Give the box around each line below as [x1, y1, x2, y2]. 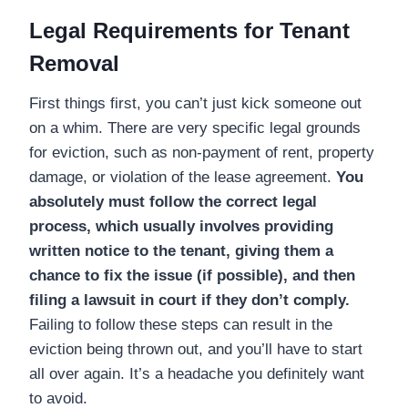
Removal [29, 50, 119, 76]
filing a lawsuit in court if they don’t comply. [29, 291, 350, 309]
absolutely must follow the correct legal [29, 192, 317, 210]
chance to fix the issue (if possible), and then [29, 266, 355, 284]
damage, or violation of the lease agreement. [29, 168, 336, 186]
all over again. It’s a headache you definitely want [29, 364, 364, 382]
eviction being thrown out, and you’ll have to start [29, 340, 362, 358]
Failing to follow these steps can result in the [29, 315, 332, 333]
